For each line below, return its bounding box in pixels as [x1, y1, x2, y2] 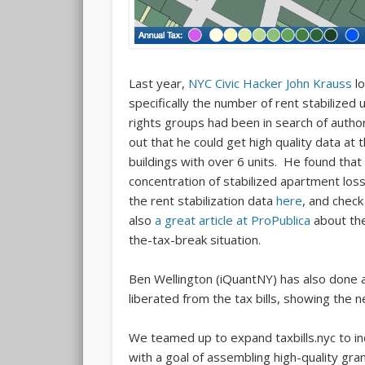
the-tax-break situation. [129, 231, 262, 248]
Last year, [129, 75, 189, 92]
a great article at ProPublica [155, 212, 311, 229]
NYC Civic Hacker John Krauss [188, 75, 353, 92]
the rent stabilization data [129, 192, 277, 209]
